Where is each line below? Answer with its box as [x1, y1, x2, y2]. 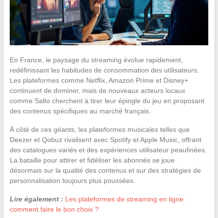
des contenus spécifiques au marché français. [9, 107, 151, 115]
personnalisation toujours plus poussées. [9, 176, 135, 184]
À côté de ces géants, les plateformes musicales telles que [9, 125, 190, 133]
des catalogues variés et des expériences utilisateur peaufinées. [9, 145, 207, 154]
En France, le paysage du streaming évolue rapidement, [9, 55, 183, 64]
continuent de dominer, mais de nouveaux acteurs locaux [9, 86, 185, 94]
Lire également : [9, 195, 63, 203]
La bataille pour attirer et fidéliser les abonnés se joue [9, 156, 175, 164]
